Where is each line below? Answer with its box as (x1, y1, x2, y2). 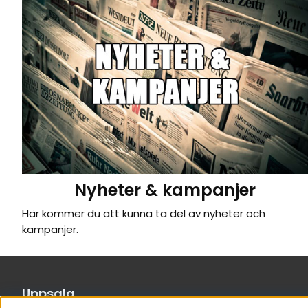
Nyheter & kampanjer (74, 179, 256, 202)
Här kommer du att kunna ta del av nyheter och (22, 206, 265, 221)
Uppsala (22, 285, 75, 302)
